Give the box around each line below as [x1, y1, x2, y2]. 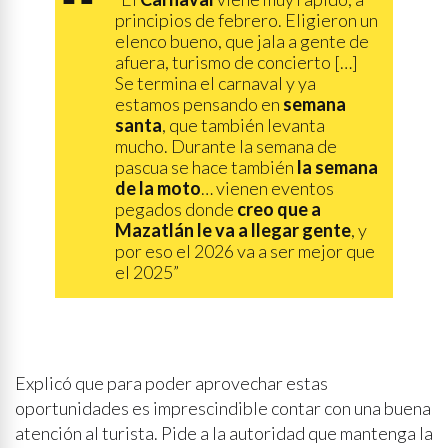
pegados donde [115, 198, 237, 220]
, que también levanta [162, 114, 325, 136]
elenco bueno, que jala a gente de [115, 30, 369, 52]
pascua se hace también [115, 156, 294, 178]
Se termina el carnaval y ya [115, 72, 316, 94]
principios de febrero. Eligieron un [115, 9, 378, 31]
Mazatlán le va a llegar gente [115, 219, 351, 241]
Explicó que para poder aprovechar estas [15, 372, 328, 394]
